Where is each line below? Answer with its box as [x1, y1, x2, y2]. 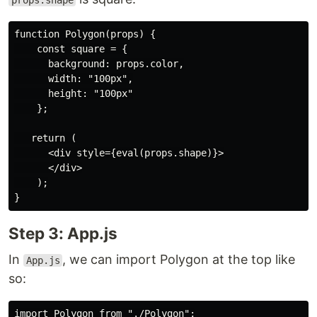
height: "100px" [14, 88, 133, 99]
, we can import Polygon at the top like [62, 252, 296, 267]
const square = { [14, 43, 127, 54]
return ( [14, 132, 76, 144]
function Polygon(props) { [14, 28, 156, 40]
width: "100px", [14, 73, 133, 84]
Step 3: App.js [8, 224, 117, 243]
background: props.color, [14, 58, 184, 69]
